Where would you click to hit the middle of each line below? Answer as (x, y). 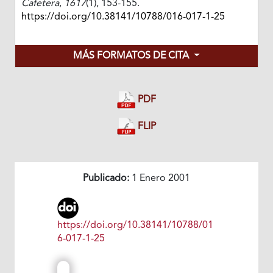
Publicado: (106, 178)
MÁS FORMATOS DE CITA (133, 56)
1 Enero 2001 (160, 178)
